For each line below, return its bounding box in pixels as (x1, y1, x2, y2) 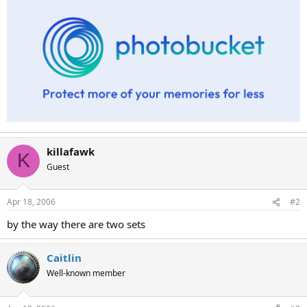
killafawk (47, 144, 95, 158)
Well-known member (47, 267, 125, 280)
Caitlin (47, 251, 82, 265)
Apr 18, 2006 (7, 196, 56, 208)
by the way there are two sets (7, 217, 145, 232)
